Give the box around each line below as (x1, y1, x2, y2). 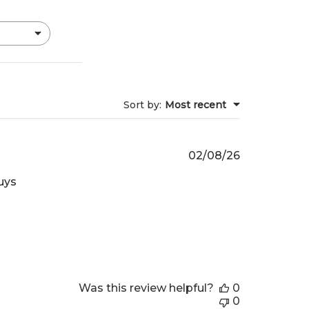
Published (239, 148, 295, 161)
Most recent (164, 98, 226, 111)
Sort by (123, 98, 159, 111)
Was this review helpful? (78, 281, 214, 295)
